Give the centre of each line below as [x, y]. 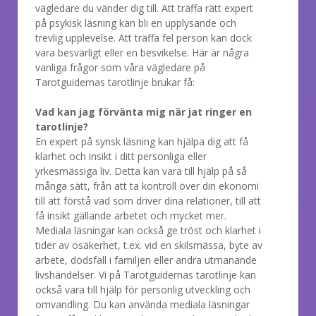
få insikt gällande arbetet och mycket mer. [131, 215]
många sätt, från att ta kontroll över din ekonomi [147, 186]
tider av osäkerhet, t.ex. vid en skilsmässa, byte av [149, 245]
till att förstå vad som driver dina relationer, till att [148, 200]
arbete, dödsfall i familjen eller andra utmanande [146, 260]
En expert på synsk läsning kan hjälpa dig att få [142, 141]
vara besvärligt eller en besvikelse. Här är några [142, 52]
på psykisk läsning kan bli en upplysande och [136, 23]
